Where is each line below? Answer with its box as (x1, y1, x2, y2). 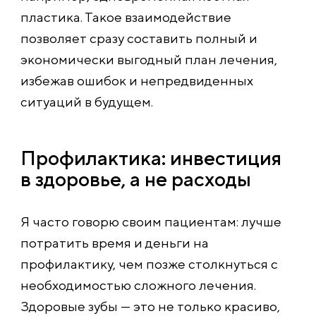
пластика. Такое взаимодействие (20, 8, 231, 25)
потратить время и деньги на (20, 234, 209, 250)
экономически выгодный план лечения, (20, 51, 277, 67)
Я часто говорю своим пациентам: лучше (20, 213, 281, 229)
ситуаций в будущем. (20, 93, 153, 109)
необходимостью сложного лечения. (20, 276, 256, 293)
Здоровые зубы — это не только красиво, (20, 298, 280, 314)
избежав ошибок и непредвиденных (20, 72, 253, 88)
